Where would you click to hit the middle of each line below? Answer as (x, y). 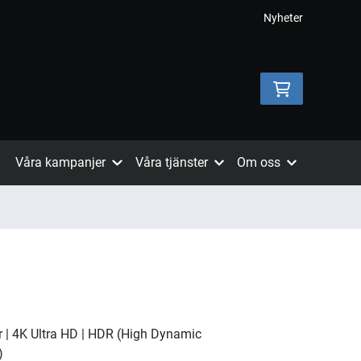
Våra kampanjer (61, 162)
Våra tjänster (171, 162)
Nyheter (283, 18)
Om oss (258, 162)
